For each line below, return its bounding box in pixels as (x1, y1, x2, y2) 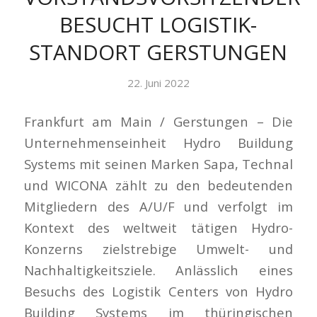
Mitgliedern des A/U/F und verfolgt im (23, 197, 294, 216)
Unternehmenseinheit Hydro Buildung (23, 134, 294, 152)
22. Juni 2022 (127, 76, 190, 91)
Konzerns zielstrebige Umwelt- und (23, 240, 294, 258)
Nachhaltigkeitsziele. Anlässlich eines (23, 261, 294, 279)
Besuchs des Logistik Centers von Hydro (23, 282, 294, 301)
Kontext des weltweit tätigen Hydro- (23, 219, 294, 237)
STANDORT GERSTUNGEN (29, 38, 288, 67)
